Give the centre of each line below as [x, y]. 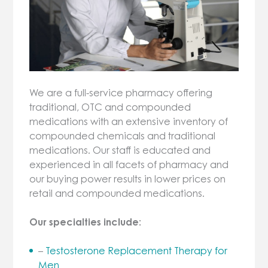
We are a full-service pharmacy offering [121, 92]
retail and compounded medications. [117, 193]
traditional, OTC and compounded [110, 107]
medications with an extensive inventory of [129, 121]
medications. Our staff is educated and [120, 150]
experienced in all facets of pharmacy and [129, 164]
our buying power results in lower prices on [128, 179]
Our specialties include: [86, 222]
